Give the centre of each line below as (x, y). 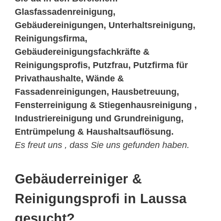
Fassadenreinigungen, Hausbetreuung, (97, 92)
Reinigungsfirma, (51, 39)
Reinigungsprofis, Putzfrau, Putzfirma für (101, 65)
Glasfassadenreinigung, (65, 12)
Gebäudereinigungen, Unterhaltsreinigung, (105, 25)
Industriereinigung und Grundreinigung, (99, 119)
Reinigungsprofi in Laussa (101, 199)
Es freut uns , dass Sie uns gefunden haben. (102, 145)
